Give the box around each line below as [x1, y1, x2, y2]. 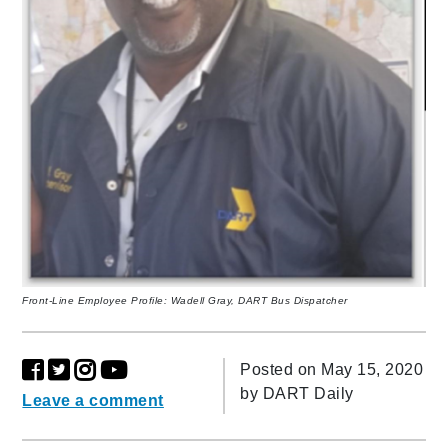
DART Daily [262, 385, 354, 403]
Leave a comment [22, 392, 164, 410]
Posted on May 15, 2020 [240, 361, 423, 379]
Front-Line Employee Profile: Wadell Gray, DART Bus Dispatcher [22, 295, 348, 307]
